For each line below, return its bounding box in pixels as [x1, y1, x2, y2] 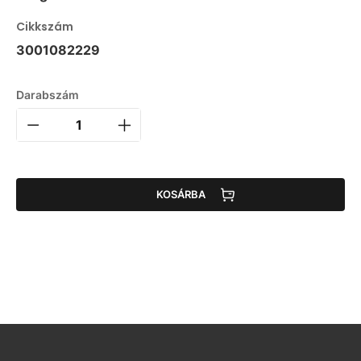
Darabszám [16, 87, 79, 102]
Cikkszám [16, 18, 73, 35]
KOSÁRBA [156, 188, 205, 201]
